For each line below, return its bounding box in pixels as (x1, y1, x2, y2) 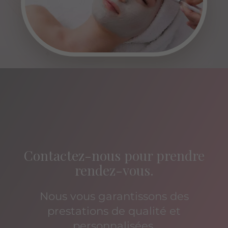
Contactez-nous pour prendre (23, 146, 205, 164)
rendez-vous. (74, 160, 154, 179)
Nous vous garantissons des (39, 189, 189, 203)
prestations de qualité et (47, 204, 181, 217)
